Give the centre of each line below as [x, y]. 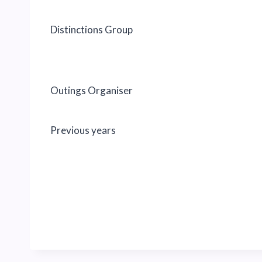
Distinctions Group [92, 29]
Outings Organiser [92, 90]
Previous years [83, 130]
